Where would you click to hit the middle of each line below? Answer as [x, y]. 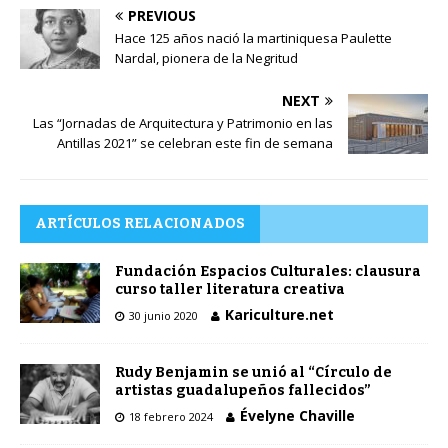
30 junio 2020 [163, 315]
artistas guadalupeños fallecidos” [243, 390]
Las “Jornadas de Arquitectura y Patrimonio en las [183, 122]
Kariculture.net [279, 314]
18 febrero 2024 [171, 416]
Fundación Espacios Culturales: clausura [268, 271]
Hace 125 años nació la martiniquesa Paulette [253, 37]
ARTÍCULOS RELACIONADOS [140, 223]
